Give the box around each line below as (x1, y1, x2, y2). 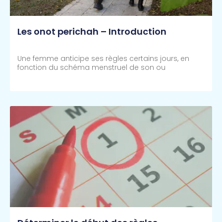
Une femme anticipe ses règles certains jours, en (17, 54, 189, 64)
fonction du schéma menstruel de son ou (17, 62, 166, 73)
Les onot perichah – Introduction (17, 25, 166, 38)
